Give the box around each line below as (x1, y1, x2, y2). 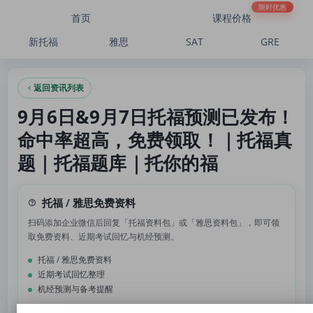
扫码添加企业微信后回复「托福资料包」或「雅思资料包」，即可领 (28, 217, 279, 228)
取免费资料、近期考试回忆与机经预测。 (28, 231, 179, 242)
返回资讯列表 (34, 82, 84, 94)
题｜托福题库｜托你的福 (17, 150, 218, 175)
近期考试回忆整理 (38, 268, 105, 280)
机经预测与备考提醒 (38, 283, 113, 295)
